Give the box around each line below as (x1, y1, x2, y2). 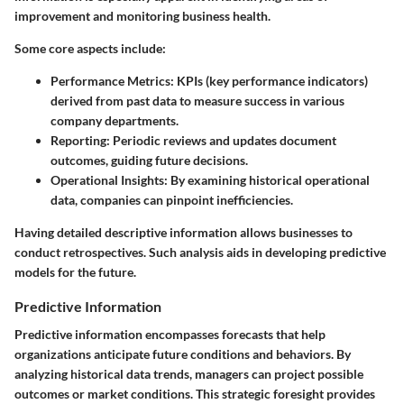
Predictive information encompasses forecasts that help (14, 326, 326, 342)
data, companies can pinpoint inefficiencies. (50, 191, 293, 207)
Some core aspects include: (14, 40, 166, 56)
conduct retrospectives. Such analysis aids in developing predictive (14, 243, 386, 260)
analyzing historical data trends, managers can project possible (14, 365, 363, 381)
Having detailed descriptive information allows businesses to (14, 224, 353, 240)
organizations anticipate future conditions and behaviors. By (14, 345, 351, 362)
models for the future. (14, 263, 136, 280)
